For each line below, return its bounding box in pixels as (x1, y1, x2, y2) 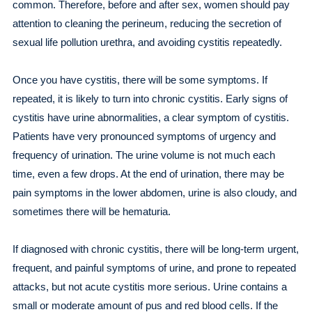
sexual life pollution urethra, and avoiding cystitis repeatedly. (12, 36, 282, 48)
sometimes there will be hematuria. (12, 205, 173, 217)
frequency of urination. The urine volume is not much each (12, 149, 275, 161)
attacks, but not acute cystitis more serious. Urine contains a (12, 281, 287, 292)
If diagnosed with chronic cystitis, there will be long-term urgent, (12, 243, 299, 255)
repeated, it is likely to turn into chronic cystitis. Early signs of (12, 93, 288, 104)
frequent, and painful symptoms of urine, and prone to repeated (12, 262, 296, 274)
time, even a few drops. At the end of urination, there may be (12, 168, 284, 180)
